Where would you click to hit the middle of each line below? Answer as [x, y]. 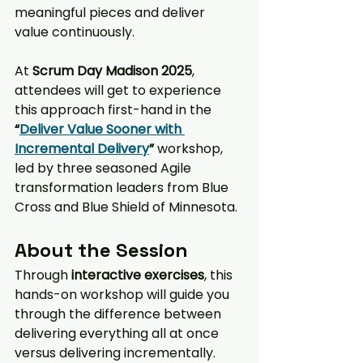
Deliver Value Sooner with [102, 129]
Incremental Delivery [82, 148]
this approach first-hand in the [115, 109]
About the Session [101, 250]
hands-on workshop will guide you [124, 294]
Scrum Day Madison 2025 [112, 70]
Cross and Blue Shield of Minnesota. [126, 207]
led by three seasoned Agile [105, 168]
